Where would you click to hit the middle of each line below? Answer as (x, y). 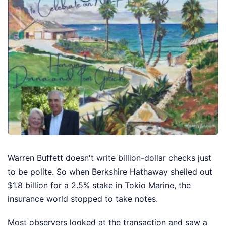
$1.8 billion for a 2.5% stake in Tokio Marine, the (99, 185)
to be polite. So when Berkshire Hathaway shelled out (110, 172)
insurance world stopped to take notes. (83, 199)
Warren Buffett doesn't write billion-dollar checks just (109, 158)
